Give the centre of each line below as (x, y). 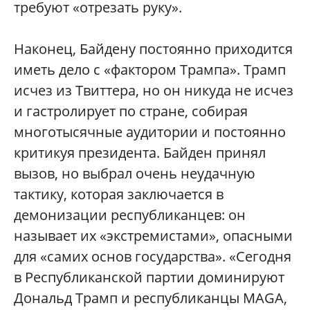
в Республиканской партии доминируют (149, 277)
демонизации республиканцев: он (130, 215)
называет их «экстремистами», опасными (153, 236)
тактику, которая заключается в (119, 194)
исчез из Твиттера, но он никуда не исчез (154, 90)
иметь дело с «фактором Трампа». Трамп (150, 70)
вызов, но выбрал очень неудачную (135, 173)
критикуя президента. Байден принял (140, 153)
